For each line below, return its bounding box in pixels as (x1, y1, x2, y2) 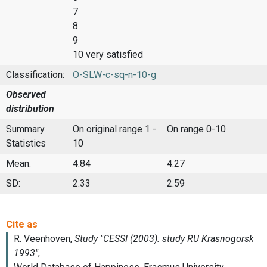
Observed (6, 89, 46, 101)
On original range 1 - (73, 123, 156, 135)
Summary (6, 123, 45, 135)
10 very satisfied (73, 49, 143, 61)
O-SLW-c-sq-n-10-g (73, 69, 156, 80)
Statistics (6, 137, 46, 149)
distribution (6, 103, 54, 115)
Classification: (6, 69, 64, 80)
